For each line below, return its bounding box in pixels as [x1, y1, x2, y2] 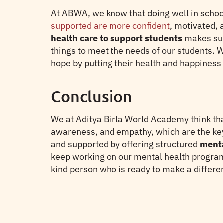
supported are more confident [51, 20, 170, 31]
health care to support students [51, 32, 182, 44]
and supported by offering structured [51, 138, 200, 150]
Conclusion [51, 86, 132, 106]
